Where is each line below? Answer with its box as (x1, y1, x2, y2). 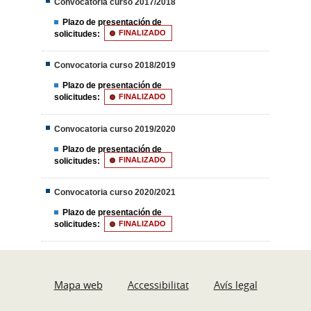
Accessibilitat (127, 278, 189, 292)
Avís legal (213, 278, 258, 292)
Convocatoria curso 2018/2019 (54, 60, 176, 70)
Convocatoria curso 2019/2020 (54, 124, 176, 134)
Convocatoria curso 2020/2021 (54, 187, 176, 197)
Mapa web (53, 278, 103, 292)
